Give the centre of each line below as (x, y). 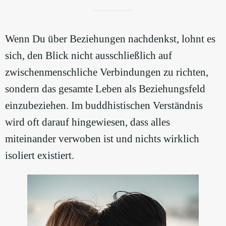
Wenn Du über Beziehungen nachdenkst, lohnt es (110, 39)
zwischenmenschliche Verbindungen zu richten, (107, 72)
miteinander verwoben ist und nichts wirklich (102, 138)
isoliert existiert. (40, 155)
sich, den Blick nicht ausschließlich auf (89, 55)
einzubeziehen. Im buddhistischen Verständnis (104, 105)
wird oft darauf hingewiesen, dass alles (88, 122)
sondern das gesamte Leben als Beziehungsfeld (105, 89)
